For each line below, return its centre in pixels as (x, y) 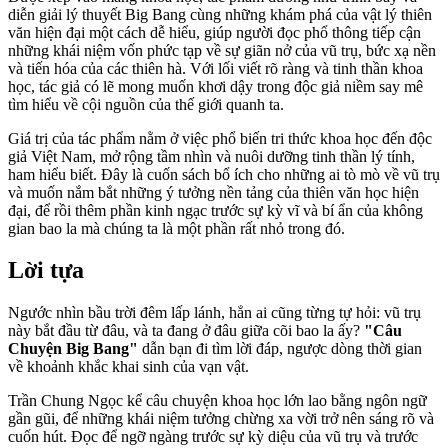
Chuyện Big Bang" (73, 349)
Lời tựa (46, 270)
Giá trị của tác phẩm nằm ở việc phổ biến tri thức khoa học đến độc (220, 138)
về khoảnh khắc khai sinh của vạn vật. (128, 367)
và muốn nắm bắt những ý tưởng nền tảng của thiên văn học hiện (213, 192)
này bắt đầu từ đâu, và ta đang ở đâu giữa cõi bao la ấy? (186, 331)
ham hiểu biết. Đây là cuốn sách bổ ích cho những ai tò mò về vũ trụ (224, 174)
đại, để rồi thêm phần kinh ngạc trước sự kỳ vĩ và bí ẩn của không (215, 210)
